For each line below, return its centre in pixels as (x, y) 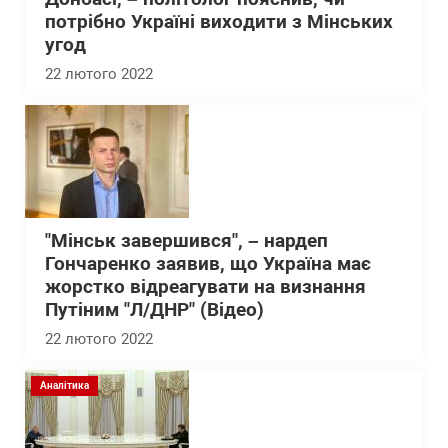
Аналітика (64, 385)
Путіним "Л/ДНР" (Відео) (154, 310)
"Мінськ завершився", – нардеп (186, 241)
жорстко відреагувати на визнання (205, 287)
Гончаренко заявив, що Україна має (208, 264)
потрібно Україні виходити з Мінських (219, 22)
